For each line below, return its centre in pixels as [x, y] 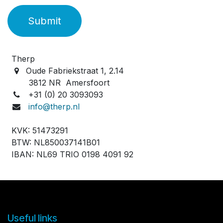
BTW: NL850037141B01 [56, 142]
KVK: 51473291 [40, 130]
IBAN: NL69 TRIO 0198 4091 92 [72, 154]
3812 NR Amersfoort [62, 83]
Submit [45, 21]
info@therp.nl [54, 107]
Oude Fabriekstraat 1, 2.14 [75, 71]
